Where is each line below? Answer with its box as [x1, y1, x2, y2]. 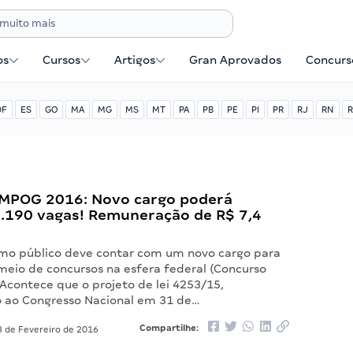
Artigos [114, 54, 156, 66]
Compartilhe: [139, 323, 201, 333]
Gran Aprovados [189, 54, 282, 66]
